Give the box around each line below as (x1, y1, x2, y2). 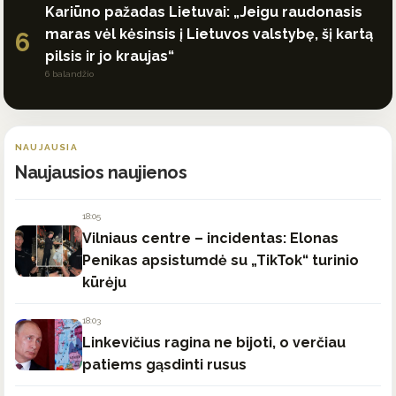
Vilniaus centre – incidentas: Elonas (82, 229, 339, 247)
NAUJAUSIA (15, 141, 78, 152)
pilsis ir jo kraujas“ (45, 47, 174, 65)
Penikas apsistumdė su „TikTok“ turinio (82, 251, 359, 269)
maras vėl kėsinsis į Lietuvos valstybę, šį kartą (45, 25, 373, 42)
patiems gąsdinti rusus (82, 355, 247, 373)
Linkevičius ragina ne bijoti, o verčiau (82, 333, 346, 351)
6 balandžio (45, 68, 94, 79)
